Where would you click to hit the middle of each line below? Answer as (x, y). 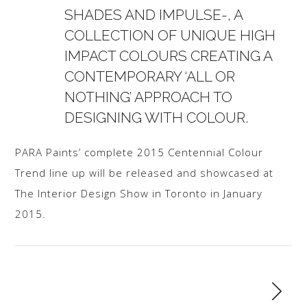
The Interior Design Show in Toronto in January (139, 194)
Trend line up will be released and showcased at (145, 173)
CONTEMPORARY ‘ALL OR (150, 77)
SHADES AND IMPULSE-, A (154, 15)
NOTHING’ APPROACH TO (149, 97)
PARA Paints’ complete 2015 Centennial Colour (139, 152)
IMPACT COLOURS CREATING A (169, 56)
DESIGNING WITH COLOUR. (157, 118)
